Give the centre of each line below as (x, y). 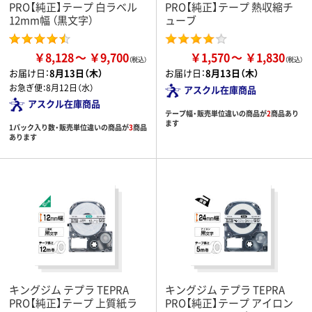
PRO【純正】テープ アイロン (229, 302)
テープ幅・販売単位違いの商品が (216, 113)
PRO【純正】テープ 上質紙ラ (73, 302)
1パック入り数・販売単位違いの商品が (69, 127)
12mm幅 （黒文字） (51, 19)
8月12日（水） (70, 87)
